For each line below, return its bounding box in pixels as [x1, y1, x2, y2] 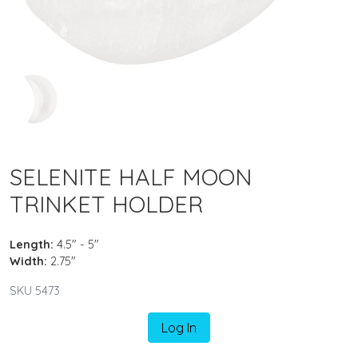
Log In [161, 319, 197, 336]
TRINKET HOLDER [10, 189, 203, 218]
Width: [10, 253, 47, 268]
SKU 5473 [10, 283, 60, 298]
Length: [10, 237, 54, 252]
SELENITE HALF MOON [10, 161, 252, 191]
